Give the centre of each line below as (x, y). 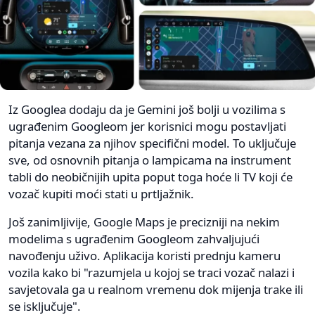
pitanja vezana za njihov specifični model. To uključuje (152, 143)
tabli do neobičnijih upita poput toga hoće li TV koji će (150, 177)
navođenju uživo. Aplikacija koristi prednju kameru (144, 256)
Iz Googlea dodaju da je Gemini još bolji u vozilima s (147, 110)
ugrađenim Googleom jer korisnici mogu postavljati (147, 127)
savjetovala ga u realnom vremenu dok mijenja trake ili (156, 290)
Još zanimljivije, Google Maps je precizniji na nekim (144, 222)
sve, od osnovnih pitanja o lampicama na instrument (150, 160)
